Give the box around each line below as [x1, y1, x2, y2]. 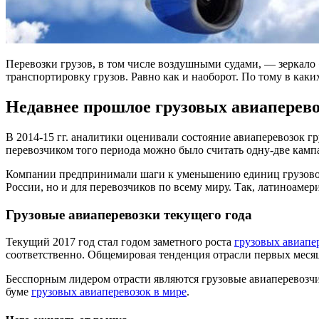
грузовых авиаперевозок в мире [31, 286, 187, 298]
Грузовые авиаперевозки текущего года [6, 206, 252, 222]
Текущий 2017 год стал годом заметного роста [6, 236, 234, 249]
